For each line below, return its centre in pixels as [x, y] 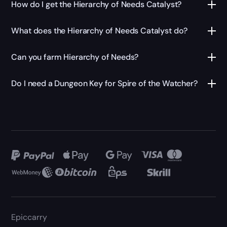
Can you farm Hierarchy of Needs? [75, 57]
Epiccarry [29, 217]
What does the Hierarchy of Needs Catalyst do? [100, 31]
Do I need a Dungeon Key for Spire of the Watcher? [104, 84]
